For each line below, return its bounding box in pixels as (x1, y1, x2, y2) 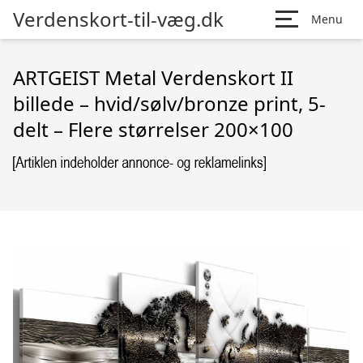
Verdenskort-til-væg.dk (13, 6, 224, 32)
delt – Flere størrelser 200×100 (13, 116, 293, 143)
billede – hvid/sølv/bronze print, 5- (13, 90, 326, 117)
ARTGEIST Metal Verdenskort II (13, 64, 293, 91)
